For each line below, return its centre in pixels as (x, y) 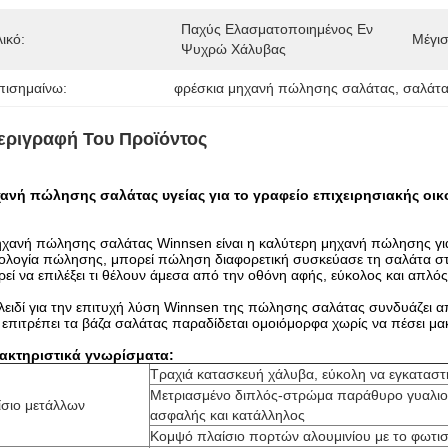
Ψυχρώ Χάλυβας (233, 49)
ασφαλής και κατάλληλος (227, 415)
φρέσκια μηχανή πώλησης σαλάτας (285, 88)
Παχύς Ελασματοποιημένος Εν (277, 29)
